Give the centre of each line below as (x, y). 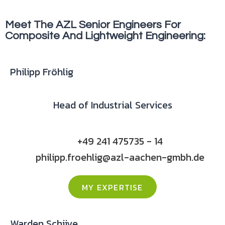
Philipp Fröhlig (42, 72)
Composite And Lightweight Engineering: (105, 36)
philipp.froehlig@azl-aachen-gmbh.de (120, 157)
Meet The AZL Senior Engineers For (93, 25)
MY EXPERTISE (113, 187)
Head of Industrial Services (113, 105)
